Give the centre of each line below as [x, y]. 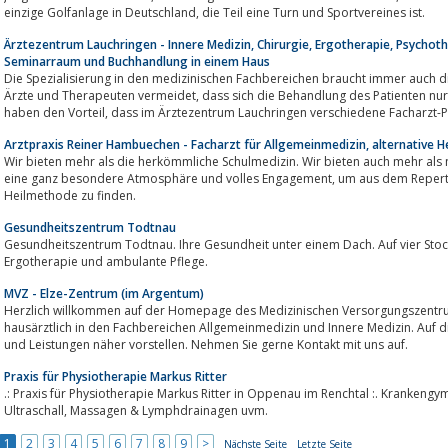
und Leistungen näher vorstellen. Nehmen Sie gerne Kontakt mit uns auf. [206, 344]
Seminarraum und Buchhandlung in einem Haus [137, 61]
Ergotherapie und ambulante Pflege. [106, 261]
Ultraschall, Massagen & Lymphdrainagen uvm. [169, 410]
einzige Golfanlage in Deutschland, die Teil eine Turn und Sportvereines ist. [313, 12]
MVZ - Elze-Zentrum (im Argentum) [104, 293]
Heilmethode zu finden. [70, 195]
